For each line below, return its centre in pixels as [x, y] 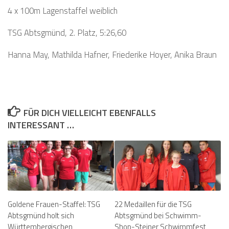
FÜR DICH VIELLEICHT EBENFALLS [89, 113]
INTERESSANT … [41, 125]
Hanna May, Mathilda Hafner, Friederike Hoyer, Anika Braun [112, 54]
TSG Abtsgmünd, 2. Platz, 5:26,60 [67, 32]
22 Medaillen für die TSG [153, 204]
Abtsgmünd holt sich [41, 216]
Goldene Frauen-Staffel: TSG [54, 204]
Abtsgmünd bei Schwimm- [158, 216]
